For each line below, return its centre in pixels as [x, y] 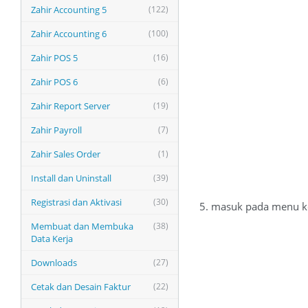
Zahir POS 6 [54, 82]
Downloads [54, 263]
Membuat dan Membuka [82, 226]
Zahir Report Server [70, 106]
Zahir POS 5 [54, 58]
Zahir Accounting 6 [69, 34]
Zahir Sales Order [66, 154]
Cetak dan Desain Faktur [81, 287]
